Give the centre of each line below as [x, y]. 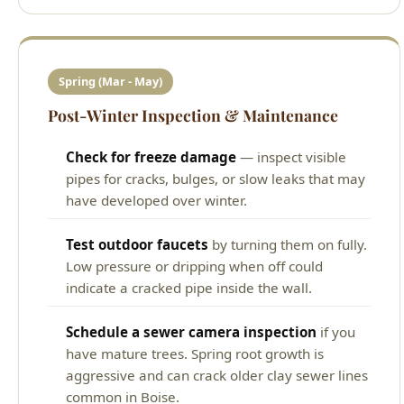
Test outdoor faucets [137, 244]
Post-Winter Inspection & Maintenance [193, 115]
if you [336, 331]
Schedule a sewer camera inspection [191, 331]
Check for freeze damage [151, 156]
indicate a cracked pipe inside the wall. [189, 287]
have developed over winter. [156, 200]
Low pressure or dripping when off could [194, 266]
